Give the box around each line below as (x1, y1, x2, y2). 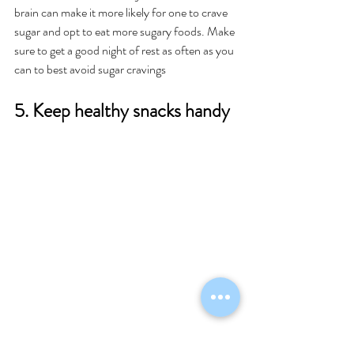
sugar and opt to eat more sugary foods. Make (14, 22, 237, 41)
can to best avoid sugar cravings (14, 60, 168, 79)
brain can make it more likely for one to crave (14, 3, 230, 22)
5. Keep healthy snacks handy (14, 97, 234, 125)
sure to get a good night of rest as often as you (14, 41, 236, 60)
